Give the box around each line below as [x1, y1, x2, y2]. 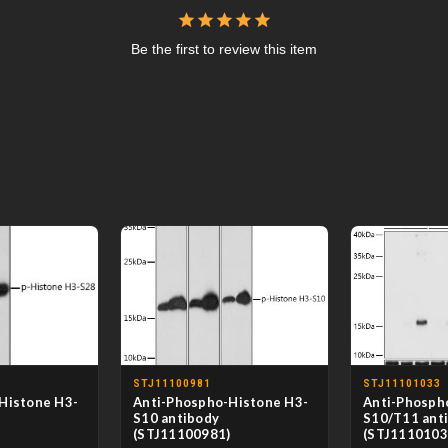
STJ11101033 [363, 377, 441, 389]
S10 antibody [133, 409, 219, 426]
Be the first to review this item [131, 40, 317, 57]
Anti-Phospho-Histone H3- [133, 393, 308, 410]
